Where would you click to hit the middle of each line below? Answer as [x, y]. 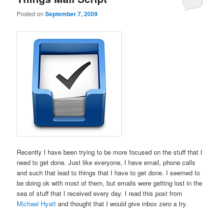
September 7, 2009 [72, 14]
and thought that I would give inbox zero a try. [122, 203]
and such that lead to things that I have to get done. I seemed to [109, 172]
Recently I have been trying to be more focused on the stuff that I [110, 152]
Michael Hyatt [37, 203]
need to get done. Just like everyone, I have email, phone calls [106, 162]
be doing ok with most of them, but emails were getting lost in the [110, 183]
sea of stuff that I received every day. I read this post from [100, 193]
